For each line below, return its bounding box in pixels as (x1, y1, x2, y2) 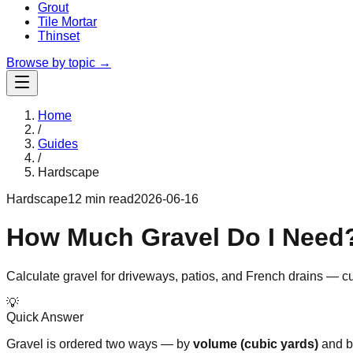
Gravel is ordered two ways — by (6, 336, 193, 351)
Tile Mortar (38, 15, 97, 28)
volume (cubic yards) (193, 336, 318, 351)
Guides (38, 137, 78, 150)
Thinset (38, 29, 80, 43)
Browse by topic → (6, 56, 111, 69)
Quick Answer (6, 310, 84, 324)
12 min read (68, 192, 134, 206)
